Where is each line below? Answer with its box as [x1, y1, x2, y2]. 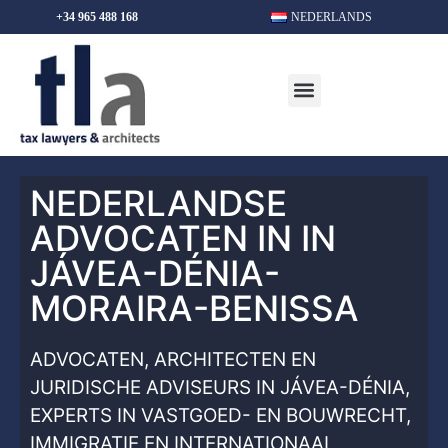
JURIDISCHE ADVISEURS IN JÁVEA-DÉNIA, [30, 376, 410, 399]
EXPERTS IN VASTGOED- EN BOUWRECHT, [30, 404, 411, 427]
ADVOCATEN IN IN [30, 217, 336, 259]
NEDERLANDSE [30, 182, 287, 224]
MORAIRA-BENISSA [30, 287, 359, 329]
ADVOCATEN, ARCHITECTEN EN [30, 348, 316, 371]
